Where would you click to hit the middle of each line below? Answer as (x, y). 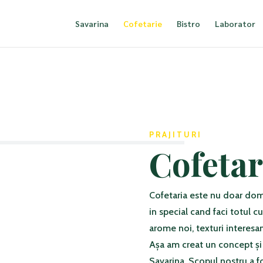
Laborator (235, 23)
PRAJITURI (175, 134)
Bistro (188, 23)
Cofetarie (142, 23)
